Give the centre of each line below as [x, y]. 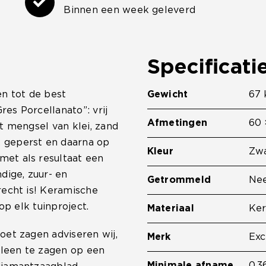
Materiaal [170, 208]
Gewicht [167, 94]
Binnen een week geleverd [130, 10]
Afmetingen [177, 123]
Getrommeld [179, 180]
